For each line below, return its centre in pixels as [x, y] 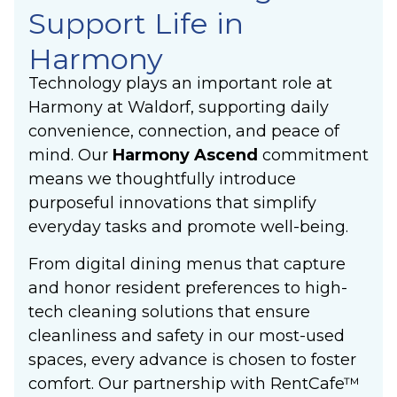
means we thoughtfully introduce [162, 179]
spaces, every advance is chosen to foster [192, 359]
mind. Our [70, 156]
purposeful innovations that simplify [172, 203]
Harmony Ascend [187, 156]
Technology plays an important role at [180, 84]
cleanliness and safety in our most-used [187, 335]
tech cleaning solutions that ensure [169, 311]
